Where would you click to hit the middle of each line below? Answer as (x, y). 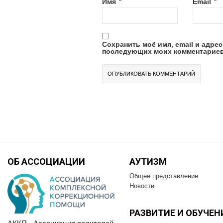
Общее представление (164, 176)
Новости (142, 186)
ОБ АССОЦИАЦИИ (46, 162)
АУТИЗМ (148, 162)
